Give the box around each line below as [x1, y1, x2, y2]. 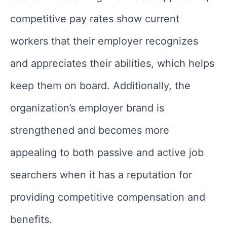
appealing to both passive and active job [10, 146, 204, 159]
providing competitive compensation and [10, 191, 205, 203]
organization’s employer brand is [10, 101, 164, 114]
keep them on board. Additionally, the [10, 79, 191, 92]
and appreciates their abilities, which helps [10, 57, 214, 69]
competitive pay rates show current [10, 12, 179, 25]
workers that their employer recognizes [10, 34, 198, 47]
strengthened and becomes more [10, 124, 169, 136]
